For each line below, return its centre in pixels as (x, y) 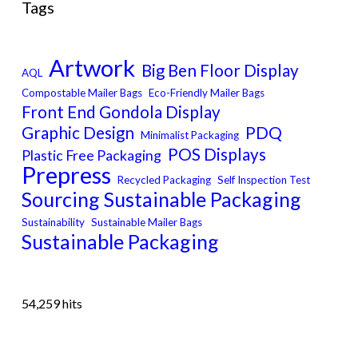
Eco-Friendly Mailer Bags (206, 93)
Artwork (91, 68)
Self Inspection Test (263, 180)
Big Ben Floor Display (220, 71)
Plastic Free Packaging (91, 155)
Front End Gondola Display (121, 112)
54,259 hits (52, 304)
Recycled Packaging (164, 180)
